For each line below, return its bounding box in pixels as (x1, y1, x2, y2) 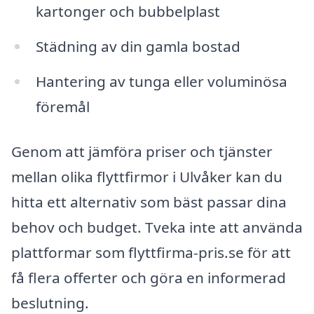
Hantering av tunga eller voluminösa (35, 71, 287, 92)
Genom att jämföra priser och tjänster (11, 141, 273, 161)
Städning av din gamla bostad (35, 36, 240, 57)
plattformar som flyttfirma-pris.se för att (11, 242, 291, 262)
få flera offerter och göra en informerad (11, 267, 286, 287)
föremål (35, 97, 90, 117)
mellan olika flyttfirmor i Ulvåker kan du (11, 166, 282, 186)
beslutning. (11, 292, 89, 313)
